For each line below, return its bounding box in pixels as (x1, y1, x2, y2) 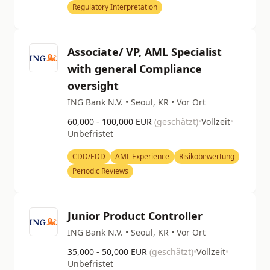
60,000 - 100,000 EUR (67, 116, 154, 127)
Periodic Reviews (72, 166, 128, 176)
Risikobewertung (179, 151, 234, 162)
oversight (67, 78, 119, 93)
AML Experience (115, 151, 169, 162)
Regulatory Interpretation (72, 2, 157, 12)
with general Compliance (67, 61, 202, 76)
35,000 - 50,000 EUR (67, 246, 149, 257)
